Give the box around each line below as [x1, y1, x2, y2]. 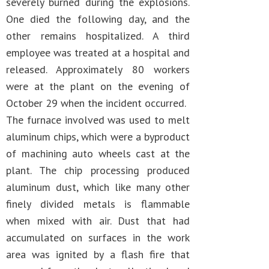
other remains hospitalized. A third [6, 29, 190, 43]
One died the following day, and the [6, 12, 190, 26]
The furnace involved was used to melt [6, 113, 190, 127]
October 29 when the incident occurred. [6, 96, 186, 110]
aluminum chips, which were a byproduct [6, 130, 190, 144]
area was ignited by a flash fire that [6, 247, 190, 261]
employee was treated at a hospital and [6, 46, 190, 59]
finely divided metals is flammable [6, 197, 190, 211]
